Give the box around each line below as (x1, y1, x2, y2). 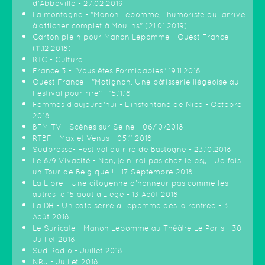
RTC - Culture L (33, 55, 89, 64)
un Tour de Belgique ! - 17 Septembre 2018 (33, 167, 193, 177)
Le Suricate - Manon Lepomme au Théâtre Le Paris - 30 (33, 224, 242, 233)
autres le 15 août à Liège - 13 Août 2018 (33, 190, 178, 199)
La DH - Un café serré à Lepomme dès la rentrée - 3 (33, 201, 228, 211)
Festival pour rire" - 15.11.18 (33, 89, 131, 98)
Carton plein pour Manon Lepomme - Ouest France (33, 33, 229, 42)
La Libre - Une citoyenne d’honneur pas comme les (33, 179, 228, 188)
